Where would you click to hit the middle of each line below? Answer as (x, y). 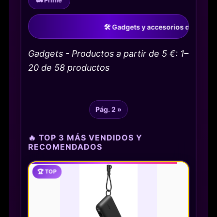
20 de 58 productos (69, 67)
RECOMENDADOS (65, 147)
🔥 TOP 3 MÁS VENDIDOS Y (85, 138)
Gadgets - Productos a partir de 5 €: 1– (108, 53)
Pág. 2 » (108, 109)
